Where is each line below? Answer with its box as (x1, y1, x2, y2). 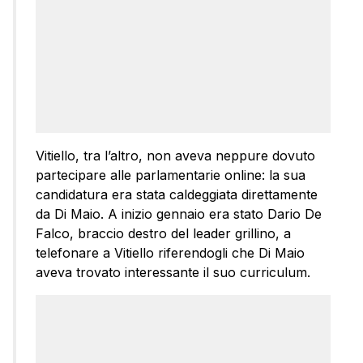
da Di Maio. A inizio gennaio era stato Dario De (36, 205, 322, 222)
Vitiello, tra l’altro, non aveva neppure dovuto (36, 147, 315, 164)
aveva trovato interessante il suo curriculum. (36, 263, 310, 280)
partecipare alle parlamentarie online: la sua (36, 166, 305, 183)
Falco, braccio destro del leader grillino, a (36, 224, 291, 241)
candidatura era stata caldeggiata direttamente (36, 186, 318, 203)
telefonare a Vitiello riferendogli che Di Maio (36, 244, 305, 261)
